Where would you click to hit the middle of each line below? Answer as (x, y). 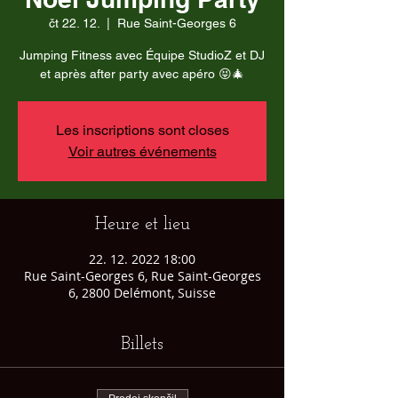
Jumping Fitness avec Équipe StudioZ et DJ (142, 55)
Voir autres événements (142, 151)
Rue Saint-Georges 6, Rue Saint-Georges (142, 276)
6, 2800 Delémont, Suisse (142, 293)
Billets (142, 345)
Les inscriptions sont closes (142, 130)
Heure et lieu (142, 225)
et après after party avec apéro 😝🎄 (142, 74)
